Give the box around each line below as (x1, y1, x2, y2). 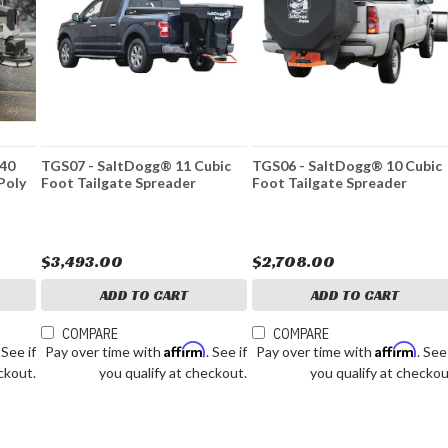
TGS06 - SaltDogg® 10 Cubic (252, 157, 443, 175)
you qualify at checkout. (99, 364, 248, 382)
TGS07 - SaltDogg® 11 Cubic (41, 157, 232, 175)
